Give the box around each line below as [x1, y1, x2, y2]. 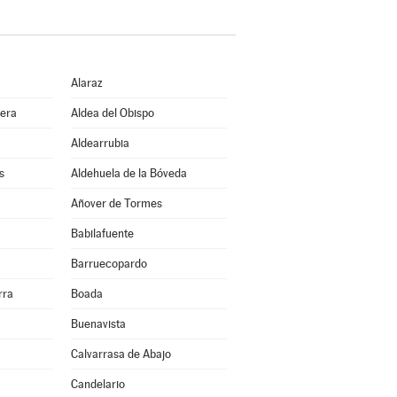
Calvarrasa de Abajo [70, 347, 171, 361]
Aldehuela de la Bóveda [70, 167, 187, 180]
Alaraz [70, 76, 103, 90]
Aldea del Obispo [70, 106, 154, 120]
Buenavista [70, 317, 126, 331]
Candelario [70, 378, 125, 391]
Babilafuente [70, 227, 134, 240]
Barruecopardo [70, 257, 147, 270]
